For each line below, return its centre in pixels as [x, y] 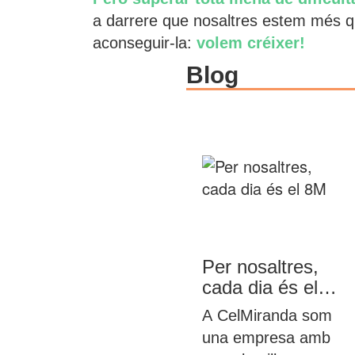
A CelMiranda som [267, 315]
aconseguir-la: [145, 43]
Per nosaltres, [261, 267]
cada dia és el [260, 287]
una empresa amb [267, 338]
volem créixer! [251, 43]
